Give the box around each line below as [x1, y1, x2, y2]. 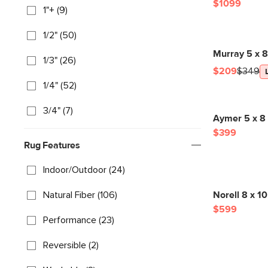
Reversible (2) [43, 240, 99, 250]
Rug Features [24, 141, 81, 150]
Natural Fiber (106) [43, 190, 117, 200]
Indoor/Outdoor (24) [43, 165, 125, 175]
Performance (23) [43, 215, 114, 225]
